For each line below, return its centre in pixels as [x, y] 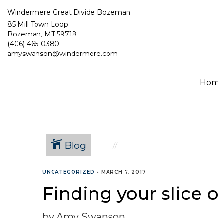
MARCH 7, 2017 [124, 172]
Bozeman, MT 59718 [42, 34]
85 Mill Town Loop [38, 24]
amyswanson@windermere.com [63, 54]
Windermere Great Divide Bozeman [69, 12]
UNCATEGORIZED [69, 172]
